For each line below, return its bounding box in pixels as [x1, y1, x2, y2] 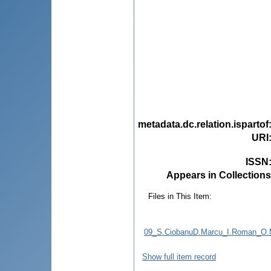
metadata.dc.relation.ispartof [138, 119, 269, 129]
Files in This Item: [148, 191, 212, 201]
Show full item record [142, 252, 216, 261]
